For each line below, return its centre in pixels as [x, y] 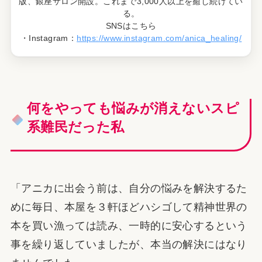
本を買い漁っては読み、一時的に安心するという [129, 225]
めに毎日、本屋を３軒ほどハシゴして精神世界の [129, 207]
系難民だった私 [75, 127]
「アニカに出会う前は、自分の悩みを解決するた [129, 188]
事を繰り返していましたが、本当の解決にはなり [129, 244]
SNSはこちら [131, 26]
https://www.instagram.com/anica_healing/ [159, 38]
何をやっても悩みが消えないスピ [133, 108]
